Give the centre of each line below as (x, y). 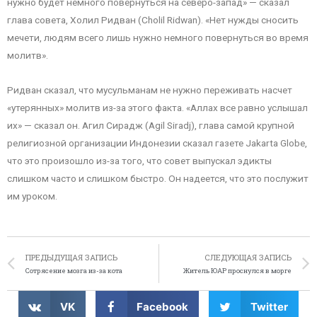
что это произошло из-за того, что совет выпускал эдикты (139, 160)
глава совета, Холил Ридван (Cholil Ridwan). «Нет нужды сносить (153, 19)
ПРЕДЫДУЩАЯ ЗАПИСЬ (71, 257)
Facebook (163, 306)
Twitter (269, 306)
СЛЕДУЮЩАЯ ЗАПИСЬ (248, 257)
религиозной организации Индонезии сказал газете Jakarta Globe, (157, 143)
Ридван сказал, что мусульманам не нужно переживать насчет (150, 90)
